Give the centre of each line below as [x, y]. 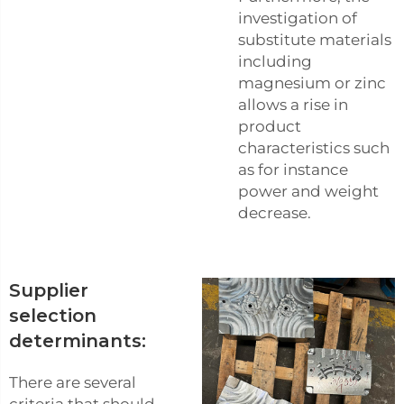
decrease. [276, 213]
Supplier [49, 290]
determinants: [78, 341]
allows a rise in [293, 105]
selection [53, 316]
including [275, 61]
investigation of [298, 18]
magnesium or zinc [312, 83]
